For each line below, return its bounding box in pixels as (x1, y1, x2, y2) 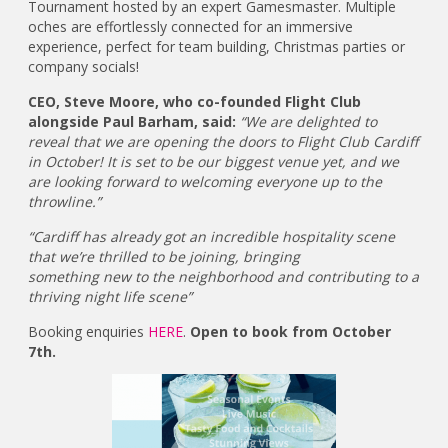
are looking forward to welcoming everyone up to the (28, 171, 383, 191)
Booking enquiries (28, 321, 149, 341)
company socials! (28, 56, 140, 76)
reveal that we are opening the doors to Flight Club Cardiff (28, 131, 419, 151)
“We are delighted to (240, 111, 378, 131)
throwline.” (28, 191, 102, 211)
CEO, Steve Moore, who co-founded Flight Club (28, 91, 362, 111)
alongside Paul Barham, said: (28, 111, 237, 131)
